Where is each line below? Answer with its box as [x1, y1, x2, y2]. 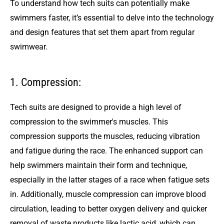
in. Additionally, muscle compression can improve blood [10, 189, 206, 199]
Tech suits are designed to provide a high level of [10, 102, 181, 112]
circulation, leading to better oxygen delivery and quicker [10, 204, 207, 214]
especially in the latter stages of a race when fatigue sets [10, 175, 209, 185]
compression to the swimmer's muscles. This [10, 117, 168, 127]
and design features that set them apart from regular [10, 27, 194, 37]
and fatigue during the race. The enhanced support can [10, 146, 203, 156]
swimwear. [10, 41, 47, 51]
